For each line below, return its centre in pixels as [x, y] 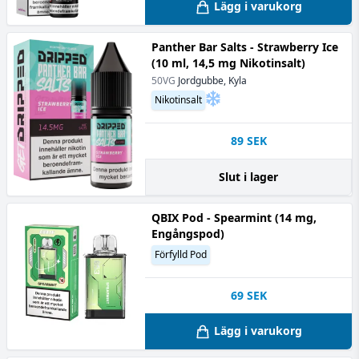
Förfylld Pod [181, 254]
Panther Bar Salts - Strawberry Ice [245, 47]
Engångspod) [188, 234]
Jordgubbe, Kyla [212, 81]
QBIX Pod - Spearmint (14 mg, [234, 218]
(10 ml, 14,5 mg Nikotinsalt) [228, 63]
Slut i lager [248, 177]
